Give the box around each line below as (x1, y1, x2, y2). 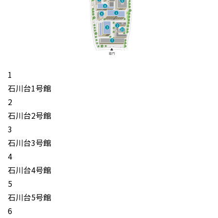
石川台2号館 (8, 109, 51, 122)
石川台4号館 (8, 164, 51, 176)
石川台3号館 (8, 137, 51, 149)
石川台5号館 (8, 191, 51, 203)
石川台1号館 (8, 82, 51, 94)
